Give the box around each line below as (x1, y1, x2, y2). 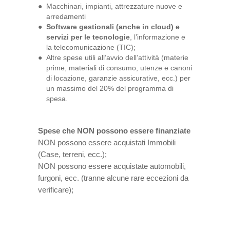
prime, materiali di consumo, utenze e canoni (46, 63, 192, 72)
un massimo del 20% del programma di (46, 84, 174, 92)
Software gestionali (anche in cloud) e (46, 22, 180, 31)
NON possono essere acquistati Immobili (38, 138, 176, 147)
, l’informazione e (130, 32, 185, 41)
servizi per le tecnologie (46, 32, 130, 41)
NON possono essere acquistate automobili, (38, 161, 186, 170)
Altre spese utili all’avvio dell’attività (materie (46, 53, 188, 62)
